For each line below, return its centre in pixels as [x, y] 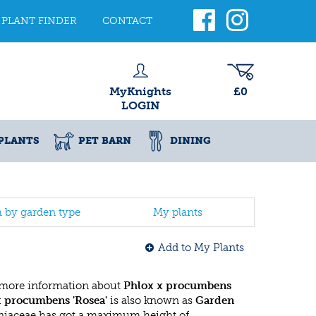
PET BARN [105, 141]
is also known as [151, 300]
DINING [190, 141]
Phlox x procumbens [177, 286]
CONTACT [127, 21]
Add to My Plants [201, 248]
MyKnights [140, 91]
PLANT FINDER [39, 21]
